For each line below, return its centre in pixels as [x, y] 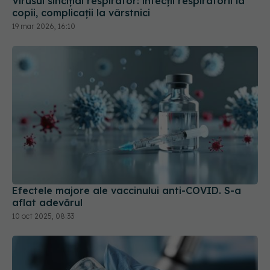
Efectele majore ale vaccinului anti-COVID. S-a [127, 145]
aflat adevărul [47, 157]
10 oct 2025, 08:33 [43, 171]
